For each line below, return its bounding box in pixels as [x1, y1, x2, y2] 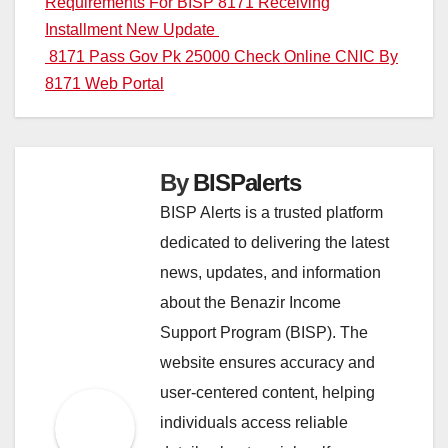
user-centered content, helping [160, 384, 375, 402]
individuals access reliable [160, 414, 348, 432]
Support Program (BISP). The [160, 324, 368, 342]
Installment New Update [45, 21, 219, 39]
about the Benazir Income [160, 294, 341, 312]
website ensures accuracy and [160, 354, 375, 372]
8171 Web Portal [45, 75, 164, 93]
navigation [44, 31, 191, 68]
